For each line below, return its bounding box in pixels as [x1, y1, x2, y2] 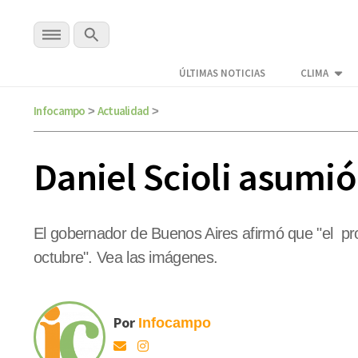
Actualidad [97, 103, 149, 118]
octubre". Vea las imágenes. [34, 249, 226, 267]
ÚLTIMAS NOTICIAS [179, 66, 265, 81]
